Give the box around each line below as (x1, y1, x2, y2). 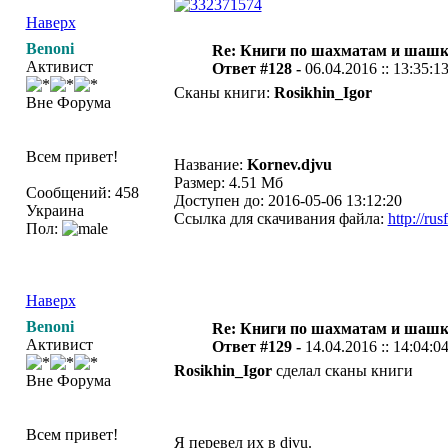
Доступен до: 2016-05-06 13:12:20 (173, 192, 402, 209)
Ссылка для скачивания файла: (173, 210, 388, 227)
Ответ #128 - (211, 60, 305, 77)
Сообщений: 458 (25, 184, 139, 201)
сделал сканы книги (271, 362, 413, 379)
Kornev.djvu (246, 156, 332, 173)
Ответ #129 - (211, 338, 305, 355)
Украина (25, 202, 84, 219)
